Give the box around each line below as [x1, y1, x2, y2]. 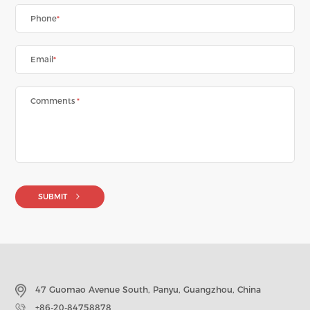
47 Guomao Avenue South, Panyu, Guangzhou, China [32, 284, 261, 295]
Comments [30, 95, 77, 106]
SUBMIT [38, 192, 70, 201]
